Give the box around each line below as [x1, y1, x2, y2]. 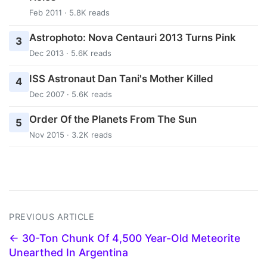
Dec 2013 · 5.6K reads [29, 48, 111, 58]
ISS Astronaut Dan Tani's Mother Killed [29, 72, 213, 85]
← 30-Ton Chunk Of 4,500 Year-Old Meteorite [9, 232, 240, 245]
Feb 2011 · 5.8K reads [29, 8, 110, 18]
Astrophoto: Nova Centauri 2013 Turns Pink [29, 32, 236, 44]
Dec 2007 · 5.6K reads [29, 89, 112, 99]
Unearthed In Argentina [9, 246, 128, 259]
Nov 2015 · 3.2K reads [29, 129, 112, 139]
